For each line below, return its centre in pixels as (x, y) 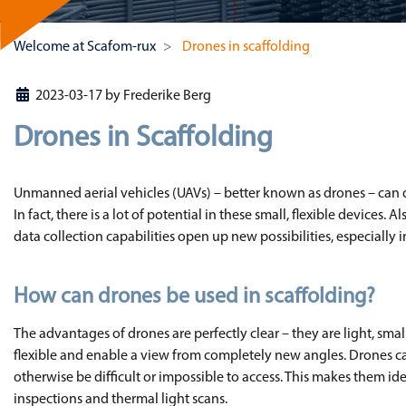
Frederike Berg (167, 96)
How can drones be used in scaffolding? (194, 297)
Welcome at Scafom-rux (85, 47)
